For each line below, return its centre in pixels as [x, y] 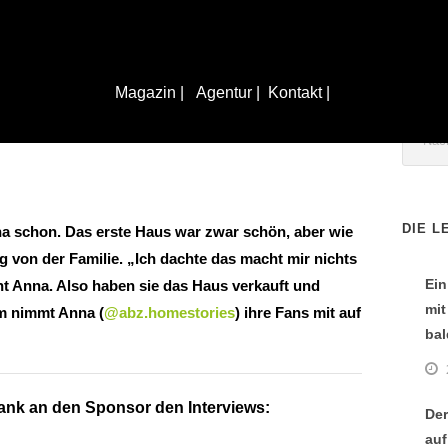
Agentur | [227, 92]
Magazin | [151, 92]
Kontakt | [300, 92]
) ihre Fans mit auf [298, 312]
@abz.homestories [169, 312]
